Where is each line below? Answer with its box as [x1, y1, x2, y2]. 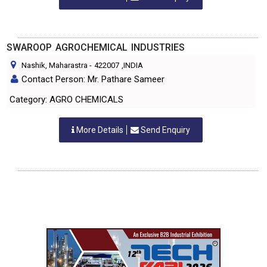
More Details [74, 125, 125, 135]
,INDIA [122, 61, 143, 70]
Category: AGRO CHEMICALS [10, 94, 123, 105]
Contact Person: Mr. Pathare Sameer [21, 74, 164, 85]
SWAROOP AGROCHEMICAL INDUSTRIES [7, 42, 185, 53]
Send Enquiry [139, 125, 190, 135]
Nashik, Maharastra [21, 61, 88, 70]
